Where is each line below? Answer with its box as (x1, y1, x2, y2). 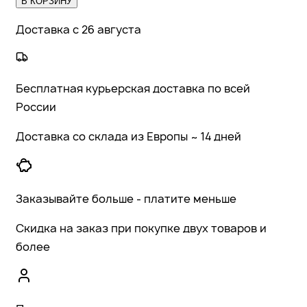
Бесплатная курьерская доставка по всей (16, 80, 250, 96)
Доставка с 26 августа (16, 21, 141, 37)
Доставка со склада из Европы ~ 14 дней (16, 128, 241, 144)
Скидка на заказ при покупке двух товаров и (16, 220, 267, 236)
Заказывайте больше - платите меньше (16, 191, 236, 206)
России (16, 99, 56, 114)
